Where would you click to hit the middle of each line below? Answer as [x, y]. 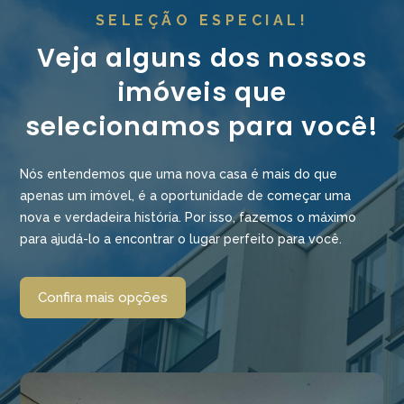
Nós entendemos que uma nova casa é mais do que [179, 174]
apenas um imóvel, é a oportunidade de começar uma [186, 196]
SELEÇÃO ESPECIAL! [202, 20]
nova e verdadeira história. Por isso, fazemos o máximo [188, 217]
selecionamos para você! [202, 127]
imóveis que [202, 92]
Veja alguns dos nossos [202, 58]
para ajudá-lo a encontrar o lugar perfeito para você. [181, 239]
